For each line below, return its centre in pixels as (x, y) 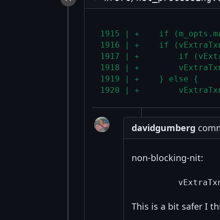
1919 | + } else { (149, 79)
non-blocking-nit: (167, 157)
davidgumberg (163, 127)
